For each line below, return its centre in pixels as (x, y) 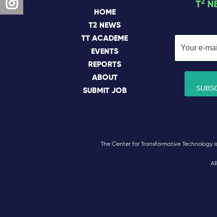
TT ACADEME (105, 39)
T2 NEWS (105, 26)
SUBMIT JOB (105, 91)
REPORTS (105, 65)
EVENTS (105, 52)
